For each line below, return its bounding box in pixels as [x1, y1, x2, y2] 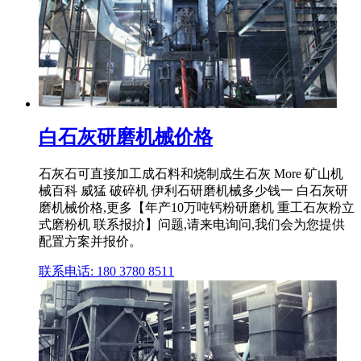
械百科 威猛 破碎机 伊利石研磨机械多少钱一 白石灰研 [39, 184, 348, 198]
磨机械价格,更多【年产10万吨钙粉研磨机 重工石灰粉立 [39, 201, 355, 215]
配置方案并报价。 [39, 234, 142, 249]
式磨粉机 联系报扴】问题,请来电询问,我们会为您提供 [39, 218, 345, 232]
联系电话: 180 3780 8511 [39, 264, 174, 279]
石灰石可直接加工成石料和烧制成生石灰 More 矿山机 [39, 167, 343, 181]
